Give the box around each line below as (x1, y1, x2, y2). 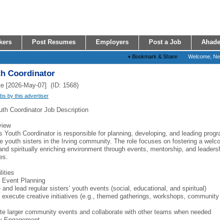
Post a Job (149, 38, 181, 46)
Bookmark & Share (131, 54, 177, 59)
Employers (96, 38, 129, 46)
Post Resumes (32, 38, 76, 46)
